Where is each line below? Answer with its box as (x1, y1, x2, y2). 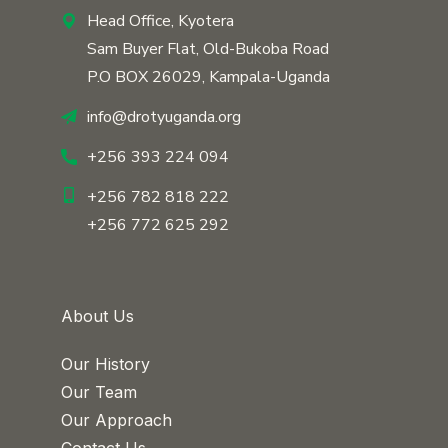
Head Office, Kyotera (87, 10, 234, 33)
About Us (61, 306, 134, 327)
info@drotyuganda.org (87, 106, 241, 129)
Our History (61, 354, 150, 375)
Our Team (61, 382, 137, 403)
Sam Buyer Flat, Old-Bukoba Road (87, 38, 329, 61)
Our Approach (61, 410, 172, 431)
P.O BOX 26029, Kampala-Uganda (87, 66, 330, 89)
